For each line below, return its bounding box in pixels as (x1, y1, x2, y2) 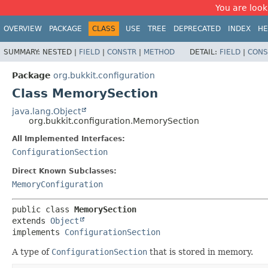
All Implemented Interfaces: (12, 134, 125, 143)
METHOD (144, 47, 175, 56)
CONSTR (107, 47, 136, 56)
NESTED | (42, 47, 79, 56)
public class (12, 204, 74, 214)
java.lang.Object (12, 106, 81, 116)
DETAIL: (190, 47, 220, 56)
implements (12, 227, 65, 237)
